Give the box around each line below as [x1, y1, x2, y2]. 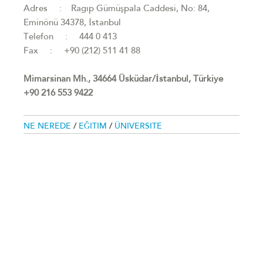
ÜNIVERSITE [114, 123, 162, 131]
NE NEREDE [23, 123, 73, 131]
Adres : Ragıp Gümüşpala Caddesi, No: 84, [23, 5, 210, 14]
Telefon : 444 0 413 [23, 33, 117, 42]
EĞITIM [79, 123, 109, 131]
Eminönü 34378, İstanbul [23, 19, 121, 28]
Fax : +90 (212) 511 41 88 [23, 47, 140, 56]
